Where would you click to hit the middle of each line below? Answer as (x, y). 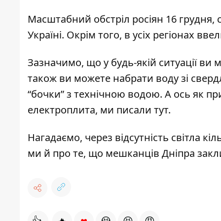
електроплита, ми (72, 110)
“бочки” (46, 94)
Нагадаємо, (56, 137)
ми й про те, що (67, 153)
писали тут (142, 110)
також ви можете (70, 78)
